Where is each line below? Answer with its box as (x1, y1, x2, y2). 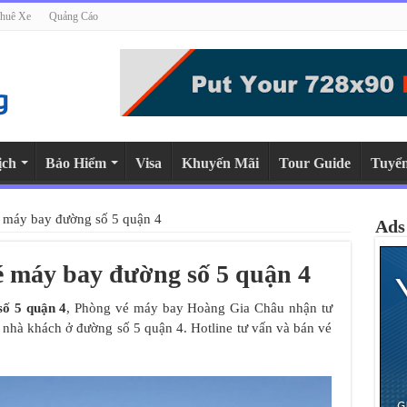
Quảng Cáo (48, 10, 98, 23)
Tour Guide (278, 155, 351, 171)
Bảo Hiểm (45, 155, 106, 171)
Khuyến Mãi (181, 155, 259, 171)
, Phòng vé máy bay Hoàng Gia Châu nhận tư (66, 301, 333, 315)
